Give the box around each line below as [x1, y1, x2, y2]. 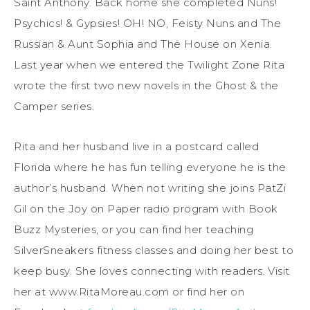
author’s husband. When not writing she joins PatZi [14, 181, 286, 194]
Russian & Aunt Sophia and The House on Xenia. [14, 37, 273, 51]
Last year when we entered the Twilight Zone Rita [14, 57, 284, 71]
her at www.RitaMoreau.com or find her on [14, 284, 244, 298]
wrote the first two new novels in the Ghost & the [14, 78, 279, 92]
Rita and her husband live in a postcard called [14, 139, 259, 153]
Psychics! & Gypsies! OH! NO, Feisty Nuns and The [14, 16, 281, 30]
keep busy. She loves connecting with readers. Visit [14, 264, 290, 277]
